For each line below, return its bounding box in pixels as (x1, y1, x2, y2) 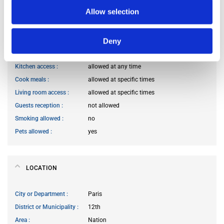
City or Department (15, 190, 66, 197)
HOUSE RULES (26, 36, 69, 44)
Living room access (15, 88, 67, 96)
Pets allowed (15, 127, 50, 135)
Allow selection (85, 7, 139, 16)
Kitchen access (15, 62, 56, 70)
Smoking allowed (15, 114, 62, 122)
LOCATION (26, 164, 57, 171)
